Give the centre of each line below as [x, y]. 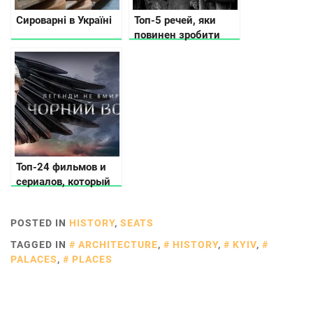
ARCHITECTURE [118, 244]
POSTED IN [40, 223]
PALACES [34, 259]
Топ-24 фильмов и [61, 167]
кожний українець [180, 49]
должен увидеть [57, 196]
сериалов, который [63, 181]
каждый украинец [61, 211]
